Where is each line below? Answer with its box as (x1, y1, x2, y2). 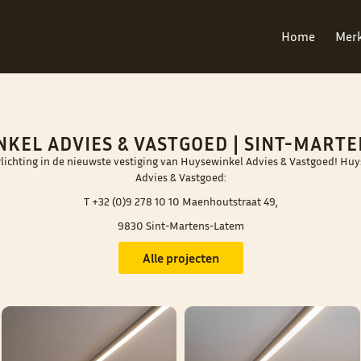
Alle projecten (142, 249, 219, 266)
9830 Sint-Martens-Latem (117, 218, 244, 232)
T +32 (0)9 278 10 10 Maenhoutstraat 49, (83, 193, 278, 208)
